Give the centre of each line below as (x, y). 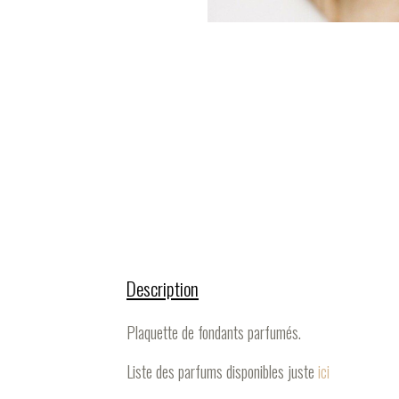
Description (163, 288)
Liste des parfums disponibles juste (222, 371)
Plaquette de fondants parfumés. (214, 332)
